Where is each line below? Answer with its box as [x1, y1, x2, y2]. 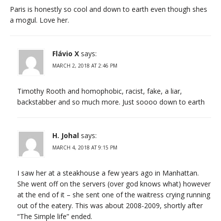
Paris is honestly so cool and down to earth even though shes [10, 4, 207, 14]
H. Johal [52, 130, 79, 140]
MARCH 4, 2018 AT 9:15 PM [52, 144, 117, 151]
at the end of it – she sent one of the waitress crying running [17, 189, 210, 199]
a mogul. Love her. [10, 15, 69, 25]
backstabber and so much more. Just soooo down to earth [17, 97, 205, 107]
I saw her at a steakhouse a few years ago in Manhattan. [17, 168, 199, 178]
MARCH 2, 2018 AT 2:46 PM [52, 62, 117, 69]
